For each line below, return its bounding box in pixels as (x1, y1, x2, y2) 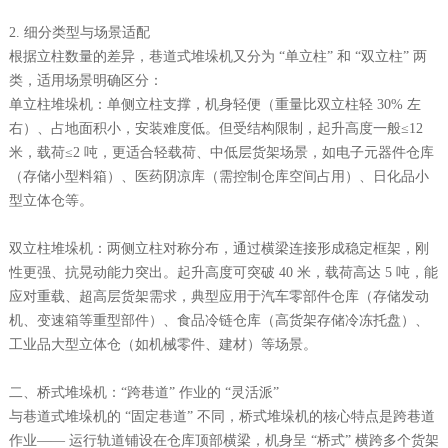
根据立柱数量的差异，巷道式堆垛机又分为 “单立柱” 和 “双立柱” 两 (8, 48, 427, 64)
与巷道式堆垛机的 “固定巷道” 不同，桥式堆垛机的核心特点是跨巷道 (8, 408, 435, 424)
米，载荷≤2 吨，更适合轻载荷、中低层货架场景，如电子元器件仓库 (8, 144, 434, 160)
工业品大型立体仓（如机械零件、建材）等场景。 (8, 336, 317, 352)
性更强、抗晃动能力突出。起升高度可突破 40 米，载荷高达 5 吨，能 (8, 264, 438, 280)
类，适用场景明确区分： (8, 72, 163, 88)
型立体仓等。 (8, 192, 93, 208)
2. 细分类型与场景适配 (8, 24, 150, 40)
